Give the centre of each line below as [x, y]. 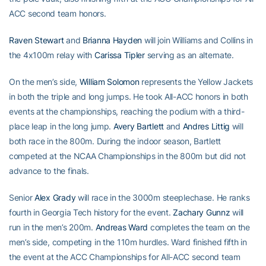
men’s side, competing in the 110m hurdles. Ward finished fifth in [128, 242]
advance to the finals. [49, 171]
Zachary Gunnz [202, 212]
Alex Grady [55, 197]
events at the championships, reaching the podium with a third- [127, 111]
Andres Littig [206, 126]
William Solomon [109, 82]
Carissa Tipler [119, 55]
